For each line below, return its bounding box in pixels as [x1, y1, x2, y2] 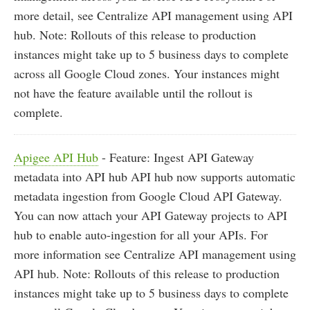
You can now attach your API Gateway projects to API [14, 207, 287, 224]
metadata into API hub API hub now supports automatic [14, 168, 295, 185]
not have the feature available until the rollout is [14, 84, 253, 102]
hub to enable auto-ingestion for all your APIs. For [14, 226, 268, 244]
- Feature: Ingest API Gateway [98, 149, 254, 166]
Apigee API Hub [14, 149, 98, 166]
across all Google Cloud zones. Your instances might [14, 65, 280, 82]
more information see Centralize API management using [14, 246, 296, 263]
